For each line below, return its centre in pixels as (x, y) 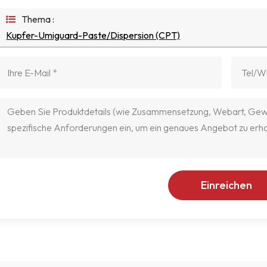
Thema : (38, 19)
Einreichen (227, 185)
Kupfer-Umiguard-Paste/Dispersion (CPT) (93, 35)
